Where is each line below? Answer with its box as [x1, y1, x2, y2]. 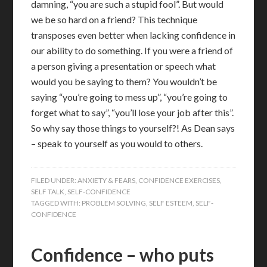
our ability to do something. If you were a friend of [31, 45, 234, 56]
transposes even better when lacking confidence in [31, 29, 236, 41]
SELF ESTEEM [149, 198, 193, 207]
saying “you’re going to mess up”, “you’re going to [31, 91, 228, 103]
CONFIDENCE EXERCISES [138, 176, 221, 185]
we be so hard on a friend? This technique [31, 14, 198, 25]
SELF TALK [31, 187, 65, 196]
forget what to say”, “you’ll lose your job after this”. [31, 107, 234, 118]
